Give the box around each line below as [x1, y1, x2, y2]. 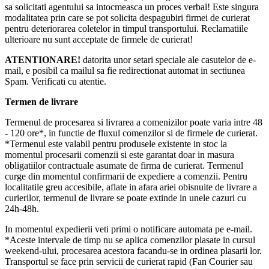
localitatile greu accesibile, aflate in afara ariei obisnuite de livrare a [5, 182, 257, 193]
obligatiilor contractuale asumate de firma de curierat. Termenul [5, 160, 243, 171]
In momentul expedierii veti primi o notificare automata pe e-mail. [5, 224, 252, 235]
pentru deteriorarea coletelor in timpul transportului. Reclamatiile [5, 23, 248, 34]
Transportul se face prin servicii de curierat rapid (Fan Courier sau [5, 256, 253, 267]
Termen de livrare [5, 97, 78, 107]
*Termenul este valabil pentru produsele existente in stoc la [5, 139, 227, 150]
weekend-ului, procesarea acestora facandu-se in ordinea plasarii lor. [5, 246, 262, 256]
